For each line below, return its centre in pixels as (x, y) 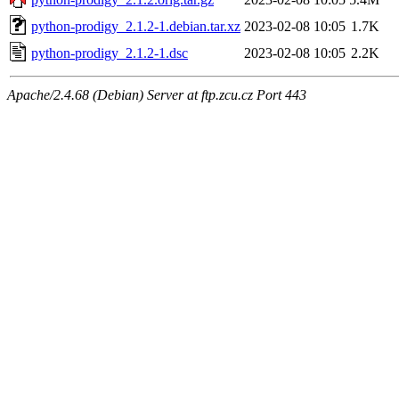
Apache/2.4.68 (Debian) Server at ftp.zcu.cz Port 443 (157, 94)
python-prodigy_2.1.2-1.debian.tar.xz (136, 26)
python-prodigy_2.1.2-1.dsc (110, 53)
